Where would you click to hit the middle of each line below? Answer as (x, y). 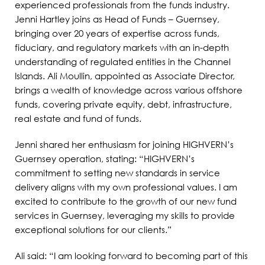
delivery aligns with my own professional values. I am (126, 187)
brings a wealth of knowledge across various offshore (129, 90)
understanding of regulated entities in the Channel (123, 61)
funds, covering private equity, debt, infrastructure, (123, 104)
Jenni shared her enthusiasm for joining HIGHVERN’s (124, 144)
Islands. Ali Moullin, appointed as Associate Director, (125, 75)
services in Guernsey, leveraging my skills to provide (125, 215)
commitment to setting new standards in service (117, 172)
